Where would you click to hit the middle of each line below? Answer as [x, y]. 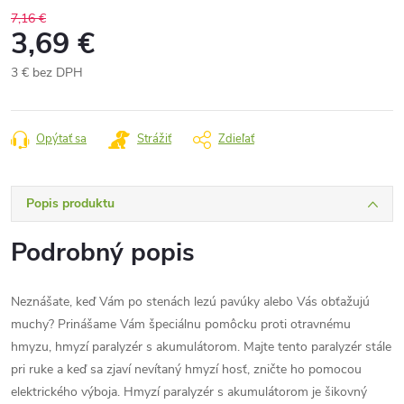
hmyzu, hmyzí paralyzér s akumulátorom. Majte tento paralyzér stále [201, 347]
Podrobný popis [103, 252]
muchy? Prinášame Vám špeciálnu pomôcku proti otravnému [181, 324]
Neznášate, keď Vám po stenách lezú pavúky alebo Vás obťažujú [190, 302]
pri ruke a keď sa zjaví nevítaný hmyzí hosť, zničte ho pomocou [186, 369]
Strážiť [154, 139]
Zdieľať [236, 139]
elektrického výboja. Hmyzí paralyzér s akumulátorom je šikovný [189, 392]
